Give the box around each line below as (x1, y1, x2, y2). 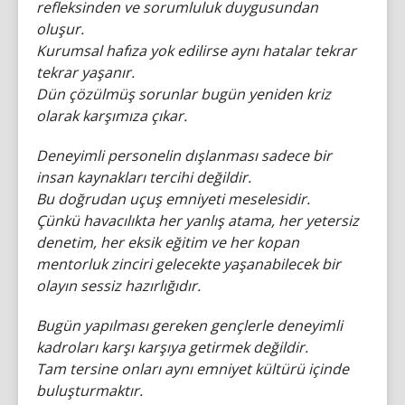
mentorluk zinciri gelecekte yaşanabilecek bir (36, 253, 341, 274)
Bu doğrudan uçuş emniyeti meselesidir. (36, 188, 310, 209)
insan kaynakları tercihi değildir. (36, 166, 251, 187)
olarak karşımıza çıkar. (36, 105, 187, 126)
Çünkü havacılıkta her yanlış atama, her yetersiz (36, 210, 359, 231)
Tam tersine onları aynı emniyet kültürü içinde (36, 358, 349, 379)
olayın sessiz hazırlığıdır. (36, 275, 201, 296)
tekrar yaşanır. (36, 61, 135, 82)
